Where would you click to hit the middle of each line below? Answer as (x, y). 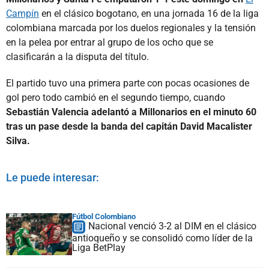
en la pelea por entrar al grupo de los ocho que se (110, 42)
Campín (23, 13)
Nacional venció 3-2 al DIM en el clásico (172, 226)
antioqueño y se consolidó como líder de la (162, 238)
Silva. (18, 141)
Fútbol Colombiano (104, 216)
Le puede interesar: (53, 177)
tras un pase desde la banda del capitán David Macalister (129, 126)
